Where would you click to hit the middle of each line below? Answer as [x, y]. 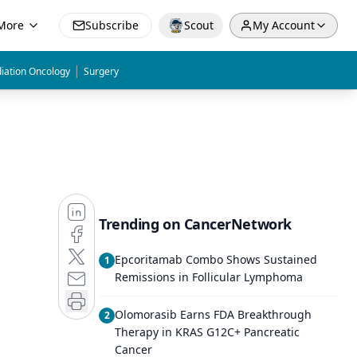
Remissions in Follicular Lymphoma [209, 277]
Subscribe [112, 25]
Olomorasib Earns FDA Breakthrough [213, 314]
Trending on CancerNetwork [195, 224]
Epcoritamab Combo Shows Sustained [216, 259]
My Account [284, 25]
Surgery [101, 71]
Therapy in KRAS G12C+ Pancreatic [207, 332]
